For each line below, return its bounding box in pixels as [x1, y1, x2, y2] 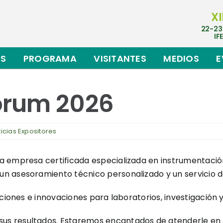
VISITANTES [94, 52, 146, 65]
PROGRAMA [23, 52, 77, 65]
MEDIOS [163, 52, 200, 65]
